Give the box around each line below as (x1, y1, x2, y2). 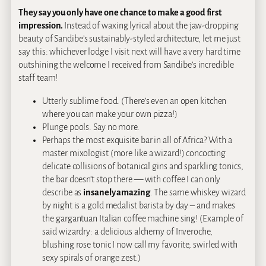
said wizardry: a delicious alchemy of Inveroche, (42, 226, 213, 236)
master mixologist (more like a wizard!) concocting (42, 148, 226, 158)
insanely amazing (83, 187, 150, 197)
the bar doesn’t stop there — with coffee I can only (42, 174, 221, 184)
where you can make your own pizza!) (42, 109, 178, 119)
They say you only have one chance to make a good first (18, 8, 223, 18)
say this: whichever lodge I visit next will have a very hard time (18, 47, 240, 57)
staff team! (18, 73, 58, 83)
